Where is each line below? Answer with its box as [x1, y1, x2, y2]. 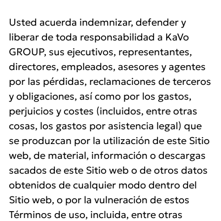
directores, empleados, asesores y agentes [9, 60, 206, 73]
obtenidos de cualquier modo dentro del [9, 179, 197, 191]
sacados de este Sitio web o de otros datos [9, 164, 208, 177]
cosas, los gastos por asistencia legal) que [9, 119, 202, 132]
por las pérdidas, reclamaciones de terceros [9, 75, 211, 88]
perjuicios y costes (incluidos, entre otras [9, 105, 197, 117]
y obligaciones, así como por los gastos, [9, 90, 191, 103]
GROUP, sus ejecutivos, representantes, [9, 45, 192, 58]
